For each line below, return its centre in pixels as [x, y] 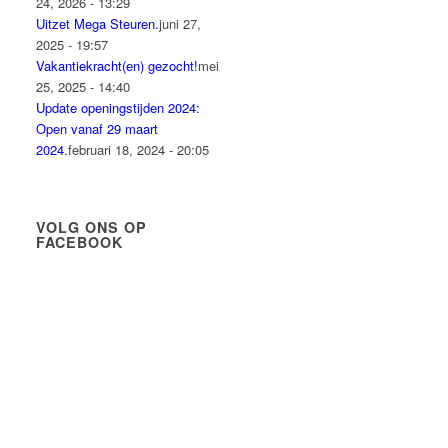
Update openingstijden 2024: [118, 107]
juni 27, [180, 23]
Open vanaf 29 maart [97, 128]
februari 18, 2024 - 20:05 [139, 149]
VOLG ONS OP [92, 227]
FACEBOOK [80, 242]
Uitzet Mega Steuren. [98, 23]
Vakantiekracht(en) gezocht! [117, 65]
